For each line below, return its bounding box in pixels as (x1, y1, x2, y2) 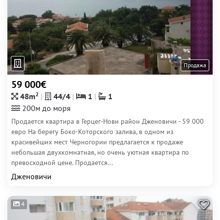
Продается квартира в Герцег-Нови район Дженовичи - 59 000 (11, 117, 204, 126)
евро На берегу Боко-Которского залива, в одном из (11, 127, 173, 136)
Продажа (184, 61, 206, 69)
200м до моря (20, 103, 71, 113)
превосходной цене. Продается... (11, 158, 113, 167)
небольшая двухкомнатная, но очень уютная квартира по (11, 148, 189, 157)
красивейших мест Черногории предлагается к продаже (11, 137, 183, 146)
